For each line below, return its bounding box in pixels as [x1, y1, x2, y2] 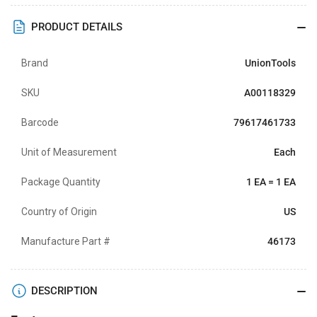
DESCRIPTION [31, 284, 98, 297]
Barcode [21, 116, 59, 128]
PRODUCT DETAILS [31, 20, 122, 33]
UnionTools [245, 57, 296, 69]
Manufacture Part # [21, 235, 110, 247]
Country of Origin [21, 205, 97, 217]
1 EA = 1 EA [246, 175, 296, 188]
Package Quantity [21, 175, 100, 188]
